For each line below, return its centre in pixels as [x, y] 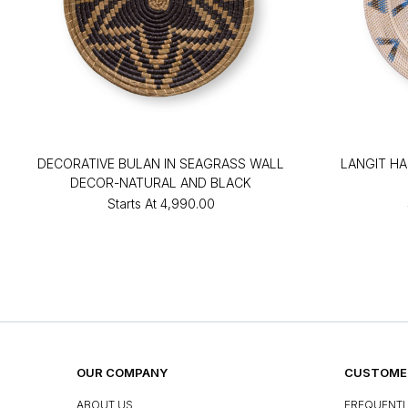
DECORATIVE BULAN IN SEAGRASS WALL [161, 163]
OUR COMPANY [122, 372]
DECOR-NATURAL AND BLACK [161, 182]
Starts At [132, 203]
